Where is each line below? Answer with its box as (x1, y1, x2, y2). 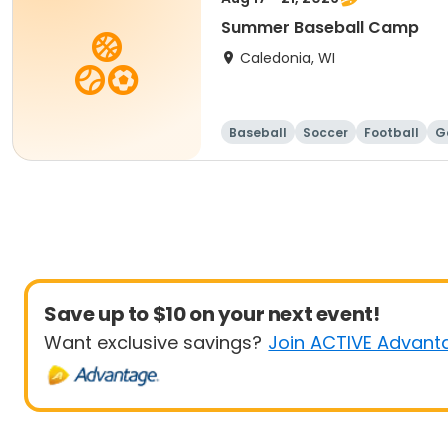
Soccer (303, 124, 348, 141)
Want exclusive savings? (44, 330, 262, 355)
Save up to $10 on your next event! (44, 300, 380, 328)
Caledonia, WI (240, 48, 335, 68)
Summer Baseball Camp (221, 16, 419, 39)
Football (364, 124, 419, 141)
